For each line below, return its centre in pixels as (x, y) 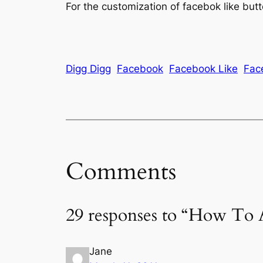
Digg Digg (88, 69)
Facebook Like (203, 69)
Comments (121, 171)
